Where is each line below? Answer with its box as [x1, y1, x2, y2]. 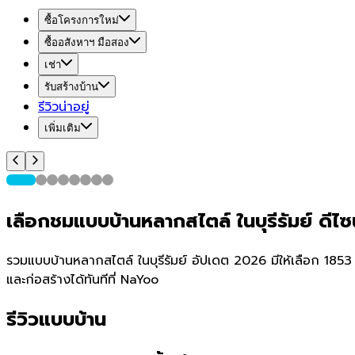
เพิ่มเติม [44, 122, 81, 134]
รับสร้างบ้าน [44, 81, 98, 93]
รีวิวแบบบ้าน [6, 304, 106, 334]
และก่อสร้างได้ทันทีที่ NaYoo [6, 269, 158, 289]
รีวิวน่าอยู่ [38, 97, 90, 116]
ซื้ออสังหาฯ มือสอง [44, 36, 129, 48]
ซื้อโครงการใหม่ [44, 14, 119, 26]
